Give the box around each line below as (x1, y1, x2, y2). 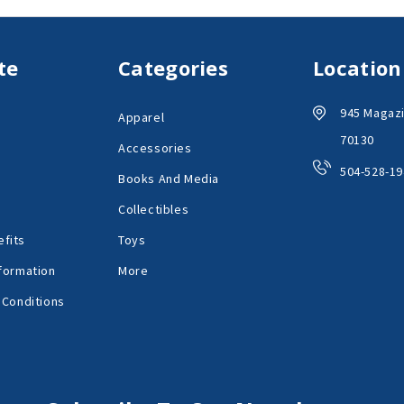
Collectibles (118, 200, 189, 217)
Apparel (118, 108, 165, 125)
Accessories (118, 139, 192, 156)
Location (313, 53, 402, 81)
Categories (118, 53, 228, 81)
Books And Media (118, 170, 219, 187)
